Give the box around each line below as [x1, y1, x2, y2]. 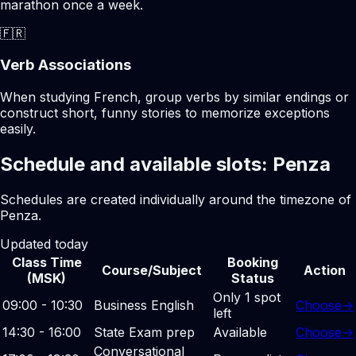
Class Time [11, 253, 82, 270]
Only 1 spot [213, 288, 281, 305]
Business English [94, 296, 194, 313]
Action [304, 261, 346, 278]
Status [231, 269, 274, 286]
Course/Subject [102, 261, 202, 278]
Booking [227, 253, 278, 270]
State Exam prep [94, 323, 195, 340]
